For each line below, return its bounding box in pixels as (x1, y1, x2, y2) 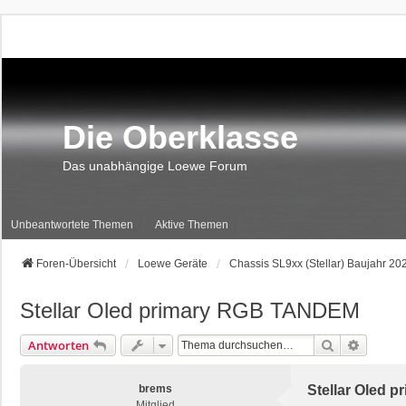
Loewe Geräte (138, 257, 208, 270)
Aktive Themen (155, 217, 228, 231)
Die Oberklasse (63, 119, 298, 156)
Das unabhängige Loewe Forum (63, 159, 247, 173)
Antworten (28, 337, 89, 353)
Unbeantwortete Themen (11, 217, 133, 231)
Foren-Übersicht (36, 257, 116, 270)
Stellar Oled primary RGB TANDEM (20, 298, 360, 323)
